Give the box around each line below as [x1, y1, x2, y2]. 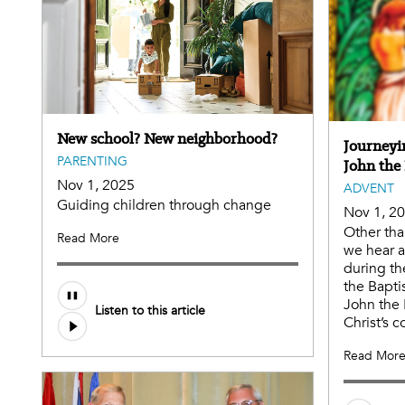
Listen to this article [95, 302, 205, 320]
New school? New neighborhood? [57, 127, 278, 148]
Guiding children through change [57, 194, 271, 215]
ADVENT [344, 179, 394, 197]
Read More [57, 229, 119, 247]
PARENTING [57, 152, 127, 170]
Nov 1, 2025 [57, 174, 135, 195]
